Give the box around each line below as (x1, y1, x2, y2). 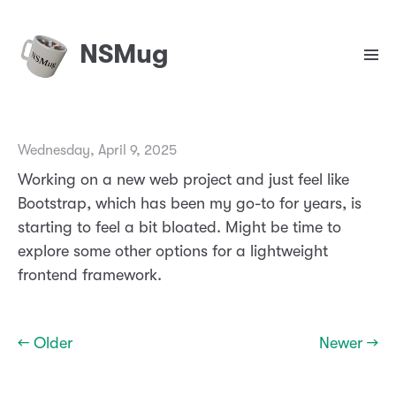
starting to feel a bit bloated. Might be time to (18, 218, 341, 237)
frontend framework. (18, 266, 162, 285)
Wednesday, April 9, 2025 (18, 142, 177, 159)
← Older (18, 334, 72, 353)
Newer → (319, 334, 378, 353)
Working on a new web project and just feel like (18, 171, 349, 189)
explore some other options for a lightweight (18, 242, 328, 261)
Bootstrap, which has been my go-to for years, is (18, 194, 362, 213)
